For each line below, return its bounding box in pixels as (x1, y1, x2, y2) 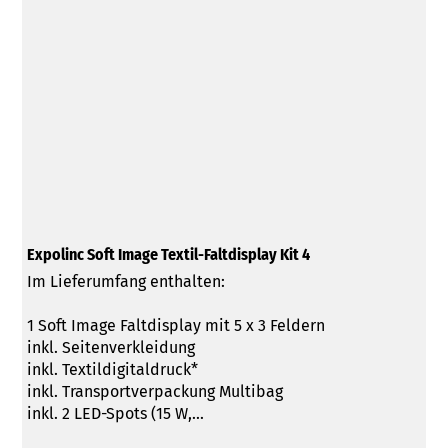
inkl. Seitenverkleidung (26, 337, 195, 357)
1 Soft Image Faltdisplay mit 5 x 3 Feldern (26, 315, 325, 335)
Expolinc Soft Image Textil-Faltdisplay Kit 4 (26, 245, 310, 265)
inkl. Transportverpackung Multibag (26, 381, 283, 401)
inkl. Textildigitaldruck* (26, 359, 198, 379)
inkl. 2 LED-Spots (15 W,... (26, 403, 204, 423)
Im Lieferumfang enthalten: (26, 271, 225, 291)
